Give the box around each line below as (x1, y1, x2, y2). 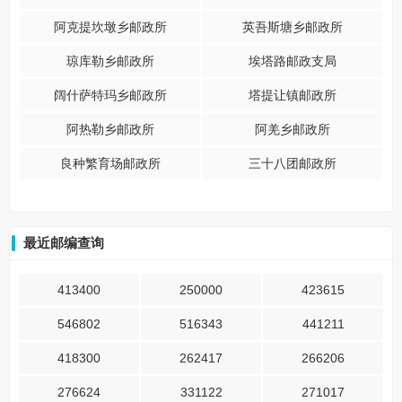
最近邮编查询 (23, 235, 104, 250)
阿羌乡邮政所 (254, 122, 330, 136)
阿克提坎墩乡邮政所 (53, 20, 167, 34)
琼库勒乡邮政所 (66, 54, 154, 68)
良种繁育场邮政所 (59, 156, 161, 170)
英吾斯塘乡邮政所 (241, 20, 343, 34)
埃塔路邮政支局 (248, 54, 336, 68)
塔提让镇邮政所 (248, 88, 336, 102)
